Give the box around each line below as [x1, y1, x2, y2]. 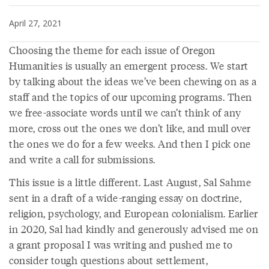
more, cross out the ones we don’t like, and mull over [9, 121, 251, 135]
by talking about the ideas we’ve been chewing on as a [9, 74, 257, 88]
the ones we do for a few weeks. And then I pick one [9, 136, 251, 151]
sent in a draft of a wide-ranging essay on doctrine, [9, 190, 241, 205]
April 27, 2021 [9, 17, 62, 29]
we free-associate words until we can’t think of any [9, 105, 241, 119]
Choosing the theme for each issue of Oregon [9, 43, 216, 57]
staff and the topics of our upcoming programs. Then [9, 89, 252, 104]
